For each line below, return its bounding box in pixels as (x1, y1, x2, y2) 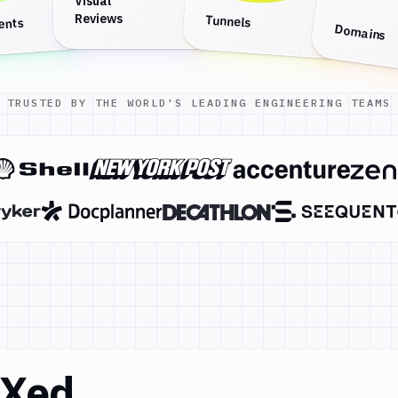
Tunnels (204, 12, 251, 31)
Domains (333, 20, 387, 44)
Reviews (75, 11, 123, 27)
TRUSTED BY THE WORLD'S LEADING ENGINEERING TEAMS (7, 96, 391, 109)
